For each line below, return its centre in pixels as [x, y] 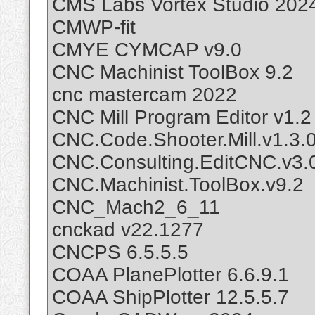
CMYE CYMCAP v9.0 [147, 50]
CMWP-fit [94, 27]
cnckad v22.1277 [128, 230]
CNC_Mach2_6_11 [136, 207]
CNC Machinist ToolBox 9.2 [173, 72]
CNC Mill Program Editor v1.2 [182, 117]
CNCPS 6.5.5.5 [120, 252]
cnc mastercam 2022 [144, 95]
